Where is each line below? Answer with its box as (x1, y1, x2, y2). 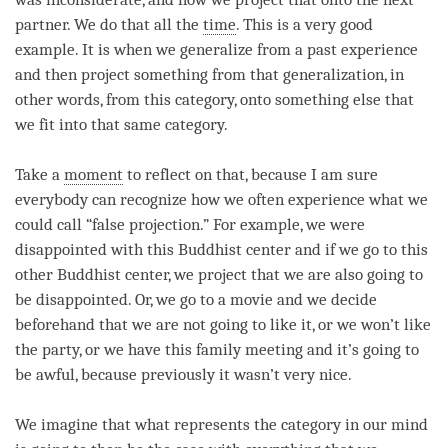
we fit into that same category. (15, 114, 228, 134)
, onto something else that (234, 89, 414, 109)
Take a (15, 164, 64, 184)
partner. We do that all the (15, 14, 203, 34)
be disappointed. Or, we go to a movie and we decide (15, 289, 377, 309)
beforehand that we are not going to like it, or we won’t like (15, 314, 431, 334)
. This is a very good (236, 14, 373, 34)
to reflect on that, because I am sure (123, 164, 378, 184)
